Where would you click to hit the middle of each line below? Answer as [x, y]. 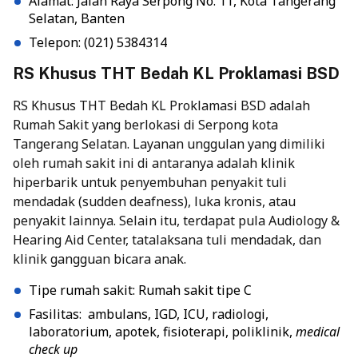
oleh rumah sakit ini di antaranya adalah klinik [154, 163]
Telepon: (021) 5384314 [98, 43]
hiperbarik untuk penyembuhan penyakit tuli [150, 183]
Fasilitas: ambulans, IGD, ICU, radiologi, [149, 314]
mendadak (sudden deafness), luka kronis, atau [154, 202]
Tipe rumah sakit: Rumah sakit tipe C [140, 290]
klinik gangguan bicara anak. [99, 259]
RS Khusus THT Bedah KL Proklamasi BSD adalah [161, 106]
